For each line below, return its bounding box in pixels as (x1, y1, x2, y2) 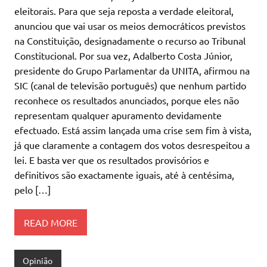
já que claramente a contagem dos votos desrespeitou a (14, 138, 250, 151)
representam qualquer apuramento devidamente (14, 108, 222, 121)
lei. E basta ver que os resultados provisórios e (14, 153, 209, 166)
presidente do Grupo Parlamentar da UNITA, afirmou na (14, 64, 250, 76)
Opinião (23, 254, 53, 266)
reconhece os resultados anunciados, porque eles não (14, 94, 239, 106)
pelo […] (14, 183, 51, 195)
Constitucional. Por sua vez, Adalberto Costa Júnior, (14, 49, 232, 61)
